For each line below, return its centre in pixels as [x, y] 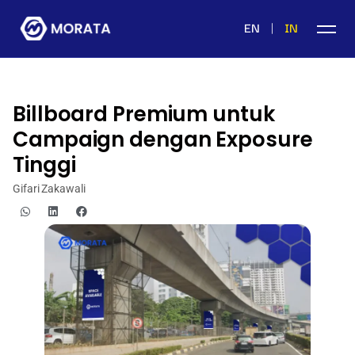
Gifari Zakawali [49, 189]
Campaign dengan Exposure [163, 139]
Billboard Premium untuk [144, 114]
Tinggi [44, 165]
